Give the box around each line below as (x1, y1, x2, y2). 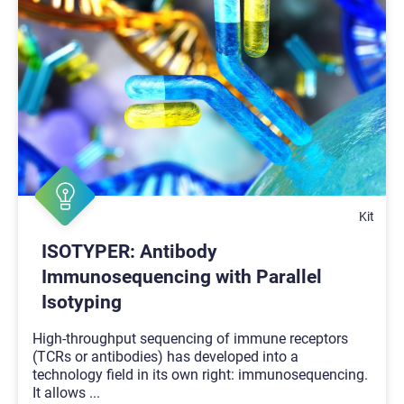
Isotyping (41, 291, 122, 314)
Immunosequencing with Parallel (41, 266, 322, 289)
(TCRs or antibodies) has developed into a (32, 348, 298, 366)
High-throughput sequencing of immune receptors (32, 330, 348, 348)
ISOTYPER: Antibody (41, 241, 217, 263)
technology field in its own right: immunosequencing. (32, 366, 368, 384)
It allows (32, 384, 89, 402)
